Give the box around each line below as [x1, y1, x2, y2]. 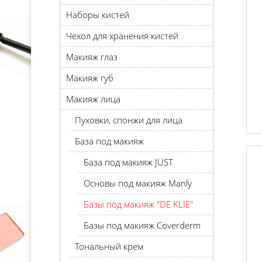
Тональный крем [75, 240, 143, 252]
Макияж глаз [66, 51, 118, 63]
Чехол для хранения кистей [66, 30, 178, 42]
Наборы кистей [66, 9, 129, 20]
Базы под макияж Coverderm [84, 219, 201, 231]
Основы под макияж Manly [84, 177, 192, 189]
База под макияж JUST [84, 156, 173, 168]
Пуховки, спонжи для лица [75, 114, 182, 126]
